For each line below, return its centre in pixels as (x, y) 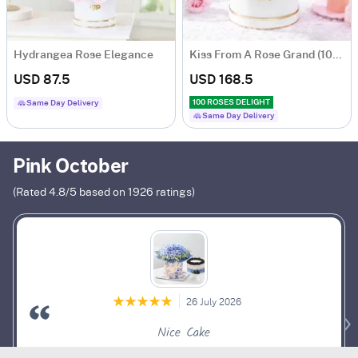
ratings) (174, 193)
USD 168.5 (221, 80)
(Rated (31, 193)
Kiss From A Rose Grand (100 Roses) (337, 55)
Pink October (71, 167)
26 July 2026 (213, 302)
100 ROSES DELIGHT (231, 102)
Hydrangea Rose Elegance (84, 55)
